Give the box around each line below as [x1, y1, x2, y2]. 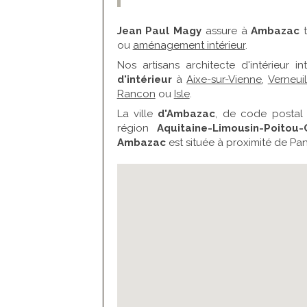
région [116, 122, 158, 134]
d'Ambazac [153, 108, 216, 120]
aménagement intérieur [132, 39, 245, 51]
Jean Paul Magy [116, 25, 202, 37]
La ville [116, 108, 153, 120]
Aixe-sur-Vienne [186, 73, 262, 86]
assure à [201, 25, 251, 37]
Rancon [116, 88, 156, 100]
